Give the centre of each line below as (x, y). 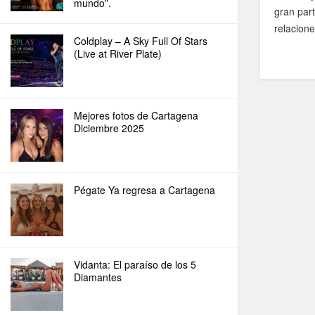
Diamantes (98, 277)
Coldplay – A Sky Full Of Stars (141, 41)
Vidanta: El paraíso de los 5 (135, 264)
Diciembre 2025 (109, 128)
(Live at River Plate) (118, 53)
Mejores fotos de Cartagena (136, 115)
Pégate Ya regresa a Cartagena (144, 190)
